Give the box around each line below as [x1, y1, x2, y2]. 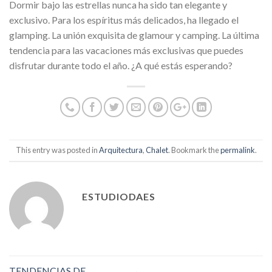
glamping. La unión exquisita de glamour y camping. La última [9, 29, 259, 41]
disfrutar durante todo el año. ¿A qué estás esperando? [9, 59, 233, 71]
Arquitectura [98, 145, 143, 155]
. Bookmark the [168, 145, 220, 155]
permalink [220, 145, 255, 155]
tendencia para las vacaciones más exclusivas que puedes [9, 44, 243, 56]
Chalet [145, 145, 168, 155]
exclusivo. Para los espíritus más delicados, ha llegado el [9, 13, 239, 25]
